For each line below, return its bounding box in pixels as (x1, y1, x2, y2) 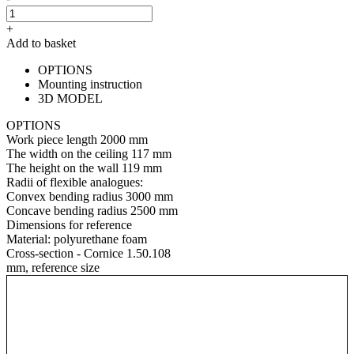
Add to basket (6, 36, 76, 50)
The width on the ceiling (6, 146, 128, 160)
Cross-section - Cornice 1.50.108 (6, 246, 171, 260)
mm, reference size (6, 260, 100, 274)
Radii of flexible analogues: (6, 175, 143, 189)
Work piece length (6, 132, 97, 146)
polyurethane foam (51, 232, 147, 246)
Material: (6, 232, 51, 246)
